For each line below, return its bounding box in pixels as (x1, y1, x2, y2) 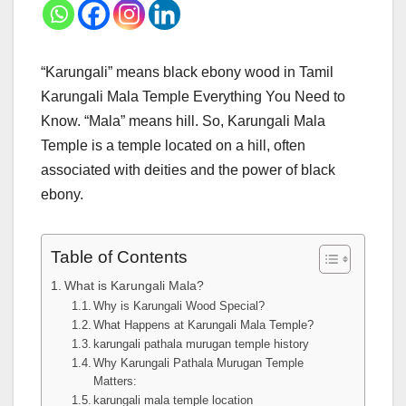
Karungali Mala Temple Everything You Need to (41, 89, 345, 105)
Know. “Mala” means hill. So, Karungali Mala (41, 113, 325, 130)
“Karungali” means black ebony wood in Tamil (41, 64, 333, 81)
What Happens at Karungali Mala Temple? (93, 318, 314, 333)
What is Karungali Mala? (63, 278, 204, 294)
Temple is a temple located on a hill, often (41, 138, 305, 154)
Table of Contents (51, 247, 188, 267)
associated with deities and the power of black (41, 162, 335, 179)
